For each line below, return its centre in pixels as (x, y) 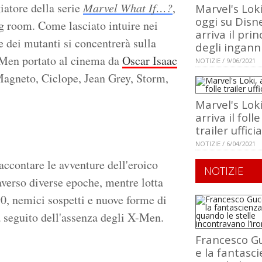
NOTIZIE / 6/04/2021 (225, 144)
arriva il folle (228, 118)
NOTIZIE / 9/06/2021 (225, 61)
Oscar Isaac (150, 61)
